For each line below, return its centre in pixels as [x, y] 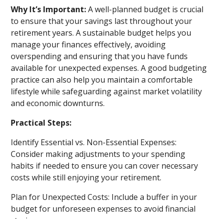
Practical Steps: [41, 123]
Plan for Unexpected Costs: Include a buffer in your [104, 197]
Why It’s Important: [50, 9]
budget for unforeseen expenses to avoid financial [103, 209]
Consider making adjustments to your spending [98, 154]
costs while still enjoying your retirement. [86, 177]
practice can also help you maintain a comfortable [102, 80]
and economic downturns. [58, 103]
